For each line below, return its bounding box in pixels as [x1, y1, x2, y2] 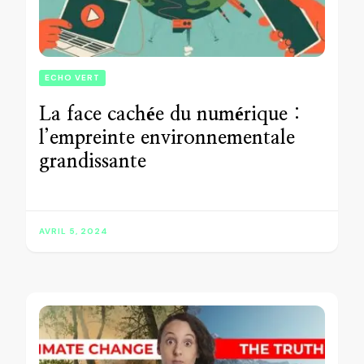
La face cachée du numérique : [39, 105, 301, 125]
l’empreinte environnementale [39, 128, 295, 149]
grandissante [39, 152, 146, 172]
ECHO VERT [45, 72, 100, 84]
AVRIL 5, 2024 [39, 226, 108, 237]
